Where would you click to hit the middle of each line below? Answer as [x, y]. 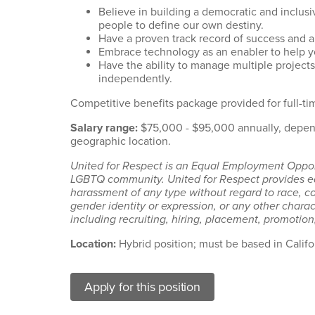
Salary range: [105, 128]
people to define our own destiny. [182, 25]
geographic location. [121, 141]
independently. [137, 79]
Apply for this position [142, 287]
